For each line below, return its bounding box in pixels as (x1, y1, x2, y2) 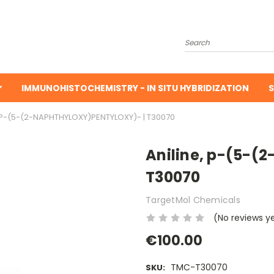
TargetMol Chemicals (146, 193, 240, 206)
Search (184, 31, 215, 43)
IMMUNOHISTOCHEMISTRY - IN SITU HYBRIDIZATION (21, 82, 249, 94)
